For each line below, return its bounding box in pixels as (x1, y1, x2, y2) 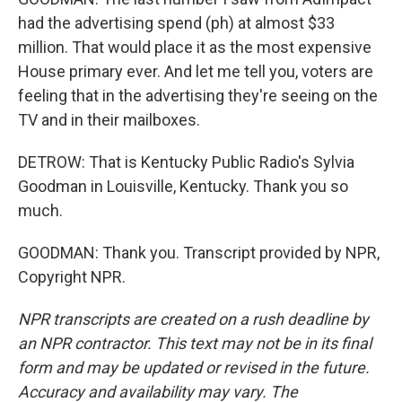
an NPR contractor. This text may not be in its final (18, 334, 371, 353)
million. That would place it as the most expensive (18, 38, 371, 57)
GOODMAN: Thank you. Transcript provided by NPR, (18, 243, 380, 262)
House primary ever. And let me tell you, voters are (18, 62, 373, 81)
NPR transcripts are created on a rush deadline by (18, 310, 369, 328)
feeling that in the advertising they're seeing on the (18, 86, 378, 105)
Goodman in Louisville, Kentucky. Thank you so (18, 177, 348, 196)
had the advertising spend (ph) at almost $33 (18, 13, 335, 32)
